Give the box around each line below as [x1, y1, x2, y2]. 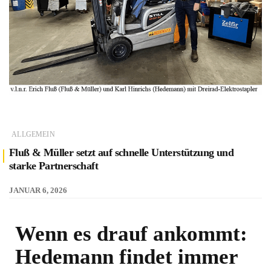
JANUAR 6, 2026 [9, 185, 67, 195]
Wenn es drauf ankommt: [15, 221, 247, 246]
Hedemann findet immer [15, 244, 238, 269]
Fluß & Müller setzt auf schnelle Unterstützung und [9, 146, 233, 158]
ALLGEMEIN [11, 129, 55, 139]
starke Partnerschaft [9, 159, 98, 172]
